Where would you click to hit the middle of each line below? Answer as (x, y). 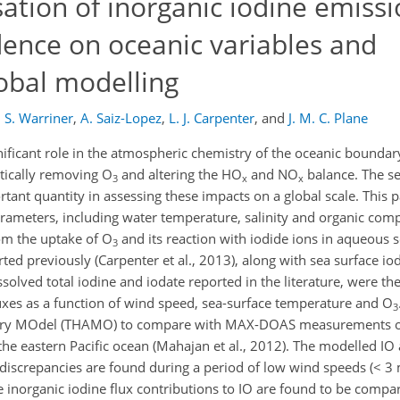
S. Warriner (39, 118)
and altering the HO (180, 174)
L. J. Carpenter (212, 118)
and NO (273, 174)
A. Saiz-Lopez (121, 118)
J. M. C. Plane (328, 118)
